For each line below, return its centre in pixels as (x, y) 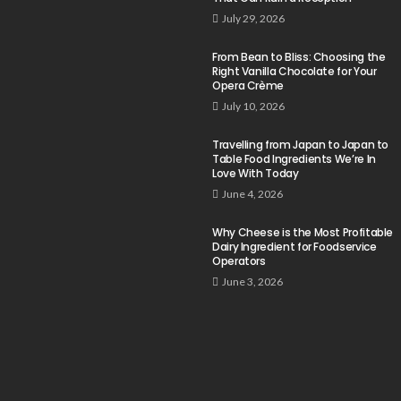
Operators (239, 260)
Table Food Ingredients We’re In (294, 158)
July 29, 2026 (253, 18)
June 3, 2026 (252, 281)
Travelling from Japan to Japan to (301, 144)
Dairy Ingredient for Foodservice (294, 246)
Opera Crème (248, 85)
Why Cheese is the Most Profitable (303, 232)
